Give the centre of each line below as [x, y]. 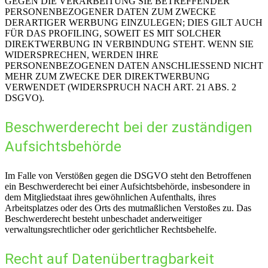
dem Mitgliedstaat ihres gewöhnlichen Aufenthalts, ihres [110, 197]
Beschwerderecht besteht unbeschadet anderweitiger [103, 218]
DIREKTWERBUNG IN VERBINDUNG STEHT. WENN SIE [129, 44]
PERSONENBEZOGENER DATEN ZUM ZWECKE [110, 11]
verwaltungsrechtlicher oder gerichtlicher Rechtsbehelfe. [111, 229]
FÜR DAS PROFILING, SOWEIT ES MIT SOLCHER [113, 33]
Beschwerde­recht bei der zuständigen [129, 127]
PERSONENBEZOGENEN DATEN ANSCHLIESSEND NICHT [134, 65]
